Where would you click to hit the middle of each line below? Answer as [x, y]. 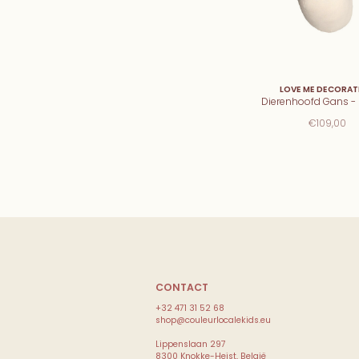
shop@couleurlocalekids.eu [214, 320]
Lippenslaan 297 [191, 344]
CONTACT [182, 287]
